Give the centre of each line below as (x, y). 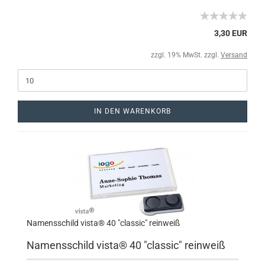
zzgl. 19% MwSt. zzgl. (186, 55)
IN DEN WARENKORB (132, 111)
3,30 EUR (231, 33)
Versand (234, 55)
